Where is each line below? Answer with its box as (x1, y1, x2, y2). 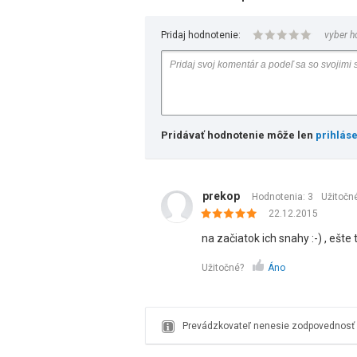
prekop (202, 190, 240, 202)
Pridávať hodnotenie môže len (161, 129, 316, 141)
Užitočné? (202, 262, 244, 273)
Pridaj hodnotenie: (161, 29, 241, 41)
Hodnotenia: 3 (252, 191, 313, 202)
